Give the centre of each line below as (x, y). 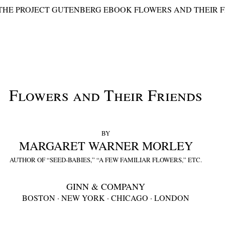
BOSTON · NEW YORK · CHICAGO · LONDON (106, 198)
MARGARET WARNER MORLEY (106, 146)
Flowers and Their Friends (106, 95)
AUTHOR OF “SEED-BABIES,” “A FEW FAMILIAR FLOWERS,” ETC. (106, 160)
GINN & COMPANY (106, 186)
